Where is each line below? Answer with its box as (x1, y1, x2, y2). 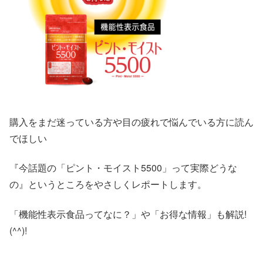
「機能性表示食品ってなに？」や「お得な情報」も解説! (9, 207, 247, 221)
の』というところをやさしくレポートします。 (9, 177, 207, 191)
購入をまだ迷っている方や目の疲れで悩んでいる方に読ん (9, 114, 254, 129)
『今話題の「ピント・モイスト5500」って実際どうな (9, 161, 237, 175)
